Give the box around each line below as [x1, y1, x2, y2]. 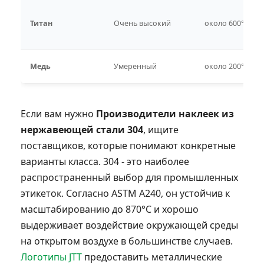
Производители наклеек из [96, 107, 234, 120]
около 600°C [204, 18, 249, 28]
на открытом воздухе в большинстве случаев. [21, 234, 233, 247]
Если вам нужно [21, 107, 96, 120]
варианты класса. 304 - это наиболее [21, 154, 189, 168]
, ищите [143, 123, 179, 136]
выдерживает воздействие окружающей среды [21, 218, 238, 232]
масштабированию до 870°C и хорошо [21, 202, 199, 216]
